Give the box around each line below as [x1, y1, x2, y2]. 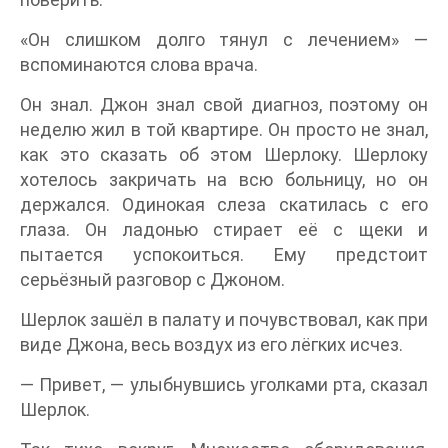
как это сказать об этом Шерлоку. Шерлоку [20, 144, 428, 165]
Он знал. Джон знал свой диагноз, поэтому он [20, 94, 428, 115]
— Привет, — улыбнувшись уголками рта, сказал [20, 374, 428, 395]
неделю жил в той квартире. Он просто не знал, [20, 119, 428, 140]
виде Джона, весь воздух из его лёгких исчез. [20, 334, 403, 355]
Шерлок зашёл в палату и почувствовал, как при [20, 309, 428, 330]
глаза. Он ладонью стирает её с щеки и [20, 219, 428, 240]
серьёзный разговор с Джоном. [20, 269, 285, 290]
